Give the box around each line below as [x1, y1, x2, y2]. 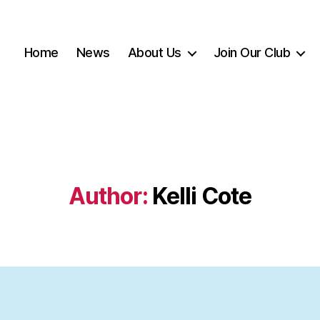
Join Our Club [213, 45, 291, 61]
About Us [127, 45, 181, 61]
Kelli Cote [151, 181, 252, 210]
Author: [68, 181, 148, 210]
